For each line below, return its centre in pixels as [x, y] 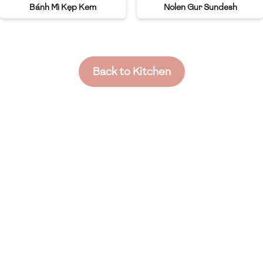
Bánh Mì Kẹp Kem [63, 8]
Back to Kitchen [131, 72]
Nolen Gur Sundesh [200, 8]
